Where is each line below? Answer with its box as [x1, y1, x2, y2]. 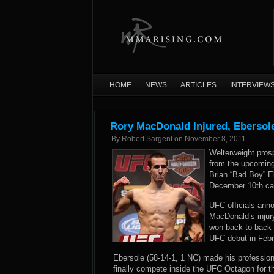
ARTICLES [180, 81, 217, 89]
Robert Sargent [122, 135, 172, 143]
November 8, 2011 [185, 135, 246, 143]
